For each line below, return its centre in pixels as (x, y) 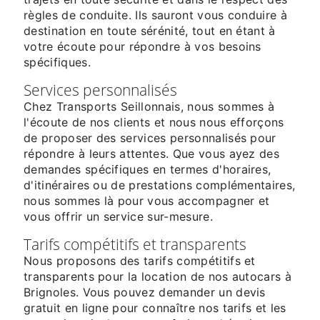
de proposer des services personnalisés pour (150, 138)
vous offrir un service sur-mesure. (118, 217)
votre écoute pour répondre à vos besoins (142, 47)
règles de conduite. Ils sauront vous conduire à (156, 15)
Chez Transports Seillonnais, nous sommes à (149, 107)
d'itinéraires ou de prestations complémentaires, (160, 185)
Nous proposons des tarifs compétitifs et (140, 261)
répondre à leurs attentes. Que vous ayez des (152, 154)
